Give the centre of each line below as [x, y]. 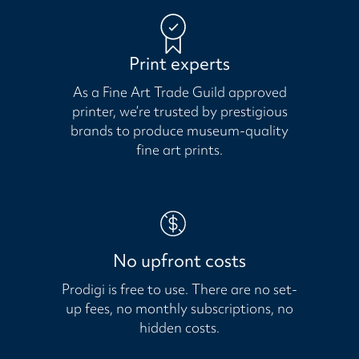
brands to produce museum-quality [179, 131]
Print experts [179, 64]
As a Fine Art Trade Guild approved [179, 92]
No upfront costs [179, 261]
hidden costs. [179, 328]
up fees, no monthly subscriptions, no [179, 309]
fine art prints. [179, 150]
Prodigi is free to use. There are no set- [179, 289]
